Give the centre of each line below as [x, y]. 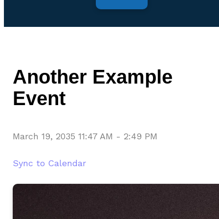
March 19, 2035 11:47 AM [63, 136]
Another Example [93, 77]
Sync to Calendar [49, 163]
